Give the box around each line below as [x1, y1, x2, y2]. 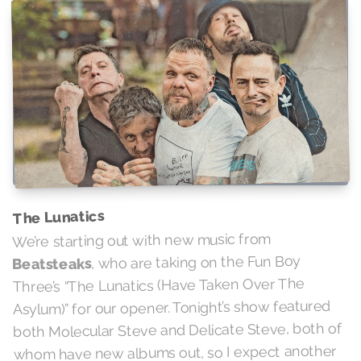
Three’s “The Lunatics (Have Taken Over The [12, 274, 305, 296]
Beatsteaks [12, 254, 92, 273]
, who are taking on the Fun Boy [91, 251, 301, 272]
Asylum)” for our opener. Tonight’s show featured [12, 297, 330, 318]
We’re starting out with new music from [11, 230, 271, 251]
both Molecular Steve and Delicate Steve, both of [13, 319, 342, 341]
